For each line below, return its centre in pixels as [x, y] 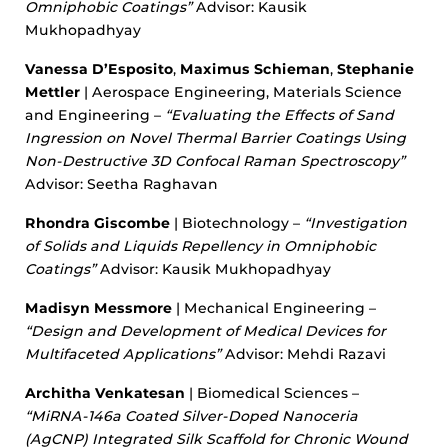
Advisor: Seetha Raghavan [121, 184]
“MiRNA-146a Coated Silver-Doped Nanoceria [191, 416]
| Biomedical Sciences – [272, 393]
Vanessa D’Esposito [99, 69]
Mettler [52, 92]
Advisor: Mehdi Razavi [303, 354]
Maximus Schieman [255, 69]
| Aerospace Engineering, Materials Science [241, 92]
